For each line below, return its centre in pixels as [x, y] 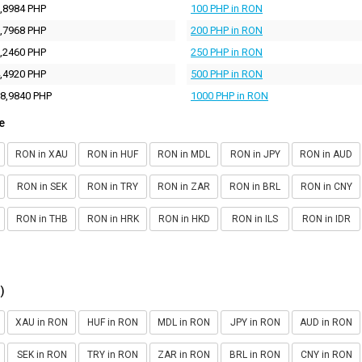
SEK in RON [42, 354]
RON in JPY [255, 154]
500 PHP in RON [227, 74]
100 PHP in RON [227, 8]
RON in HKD [184, 219]
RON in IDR [326, 219]
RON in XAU [42, 154]
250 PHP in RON [227, 52]
